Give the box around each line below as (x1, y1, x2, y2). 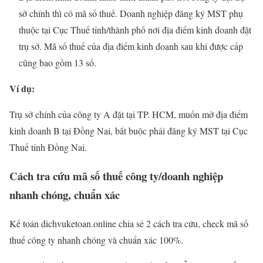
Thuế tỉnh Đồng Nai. (9, 141, 87, 154)
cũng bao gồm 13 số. (19, 56, 96, 69)
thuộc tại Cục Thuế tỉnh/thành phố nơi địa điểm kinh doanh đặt (19, 23, 251, 36)
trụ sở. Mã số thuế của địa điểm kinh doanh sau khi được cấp (19, 40, 243, 53)
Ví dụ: (9, 82, 35, 96)
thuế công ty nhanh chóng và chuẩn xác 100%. (9, 233, 183, 246)
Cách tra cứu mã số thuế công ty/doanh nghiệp (9, 168, 223, 184)
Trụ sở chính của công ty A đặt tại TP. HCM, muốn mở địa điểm (9, 108, 248, 121)
